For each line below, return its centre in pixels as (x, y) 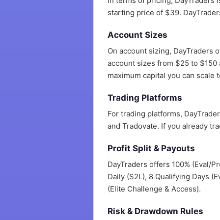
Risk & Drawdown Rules (156, 211)
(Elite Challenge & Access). (154, 189)
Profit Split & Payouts (151, 148)
